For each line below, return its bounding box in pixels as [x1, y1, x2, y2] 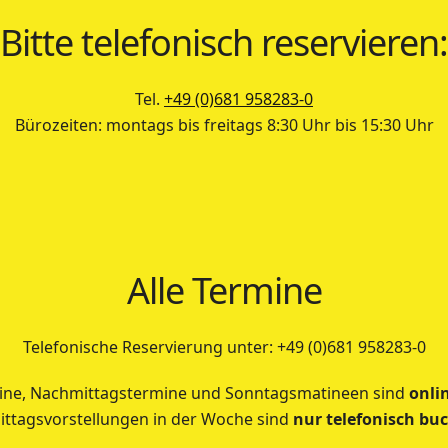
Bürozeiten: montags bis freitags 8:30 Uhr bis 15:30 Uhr [14, 114, 434, 136]
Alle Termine [126, 266, 322, 315]
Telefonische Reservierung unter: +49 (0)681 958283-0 [22, 336, 426, 358]
